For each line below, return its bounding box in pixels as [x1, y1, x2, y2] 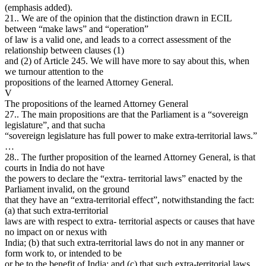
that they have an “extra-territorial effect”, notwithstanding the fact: [5, 194, 254, 205]
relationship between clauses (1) [5, 45, 124, 55]
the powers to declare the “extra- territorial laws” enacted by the [5, 173, 242, 183]
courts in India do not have [5, 162, 104, 173]
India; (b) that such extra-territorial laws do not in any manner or [5, 237, 244, 248]
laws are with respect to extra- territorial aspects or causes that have [5, 216, 255, 226]
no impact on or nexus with [5, 226, 107, 237]
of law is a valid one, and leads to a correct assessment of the [5, 34, 231, 45]
